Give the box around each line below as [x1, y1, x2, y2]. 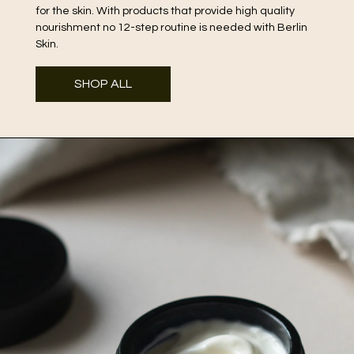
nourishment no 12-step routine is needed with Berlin [35, 21, 307, 33]
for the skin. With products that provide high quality [35, 4, 295, 17]
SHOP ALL [73, 77, 132, 90]
